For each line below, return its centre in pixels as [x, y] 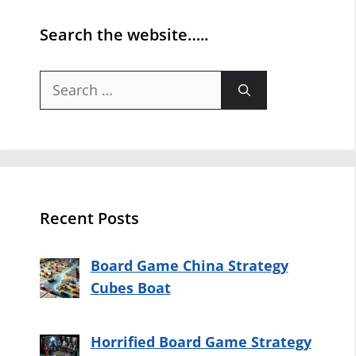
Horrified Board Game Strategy [201, 341]
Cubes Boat [130, 287]
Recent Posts [89, 218]
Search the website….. [124, 34]
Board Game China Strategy [189, 265]
